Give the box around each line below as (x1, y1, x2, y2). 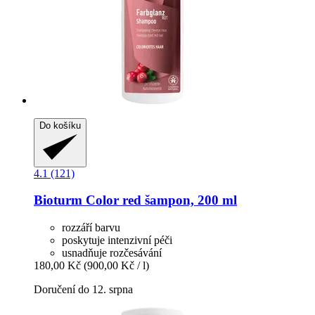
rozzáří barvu (62, 221, 120, 234)
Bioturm (34, 193, 82, 208)
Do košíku (39, 120, 81, 131)
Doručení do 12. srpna (34, 283, 133, 296)
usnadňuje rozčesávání (62, 247, 162, 259)
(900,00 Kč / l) (84, 259, 149, 272)
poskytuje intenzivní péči (62, 234, 172, 247)
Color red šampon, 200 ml (82, 193, 237, 208)
